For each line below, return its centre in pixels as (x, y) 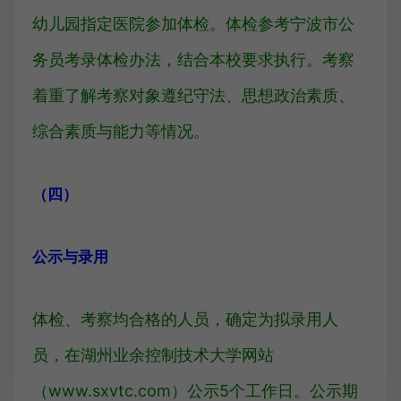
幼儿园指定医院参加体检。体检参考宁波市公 (193, 24)
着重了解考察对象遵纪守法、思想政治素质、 (193, 95)
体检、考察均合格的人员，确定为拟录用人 (185, 319)
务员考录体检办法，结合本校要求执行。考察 (193, 60)
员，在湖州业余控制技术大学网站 (153, 355)
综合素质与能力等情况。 (121, 131)
